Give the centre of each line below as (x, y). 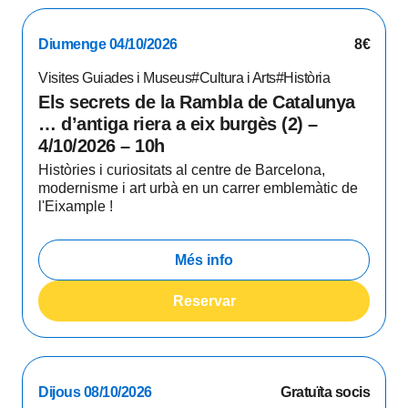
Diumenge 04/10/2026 (108, 44)
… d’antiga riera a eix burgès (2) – (178, 124)
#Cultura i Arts (234, 78)
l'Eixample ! (76, 206)
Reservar (204, 301)
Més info (204, 260)
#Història (302, 78)
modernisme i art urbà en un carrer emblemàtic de (198, 188)
